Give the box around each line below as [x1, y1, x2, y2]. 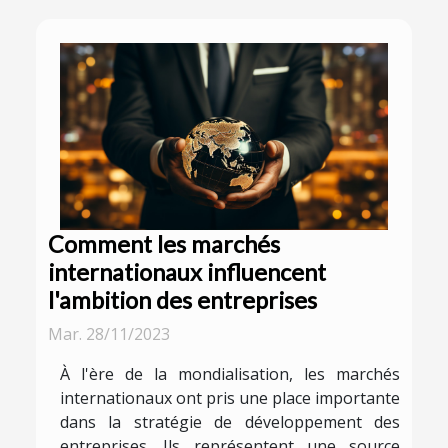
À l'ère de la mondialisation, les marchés [60, 363, 400, 386]
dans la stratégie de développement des [60, 411, 400, 434]
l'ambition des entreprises [48, 286, 317, 315]
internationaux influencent [48, 258, 326, 287]
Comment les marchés [48, 230, 280, 259]
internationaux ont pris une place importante [60, 387, 400, 410]
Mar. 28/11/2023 [48, 323, 170, 346]
